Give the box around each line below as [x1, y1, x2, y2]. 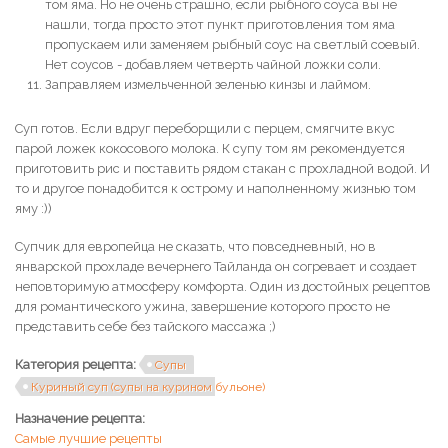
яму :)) [15, 201, 52, 216]
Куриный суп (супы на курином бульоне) [31, 380, 265, 394]
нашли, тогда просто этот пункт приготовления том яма [45, 17, 395, 32]
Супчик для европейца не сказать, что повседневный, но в [15, 239, 376, 254]
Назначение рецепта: [15, 411, 148, 426]
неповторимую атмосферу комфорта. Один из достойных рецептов [15, 279, 431, 294]
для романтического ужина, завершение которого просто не [15, 299, 390, 314]
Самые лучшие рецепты [15, 431, 162, 446]
